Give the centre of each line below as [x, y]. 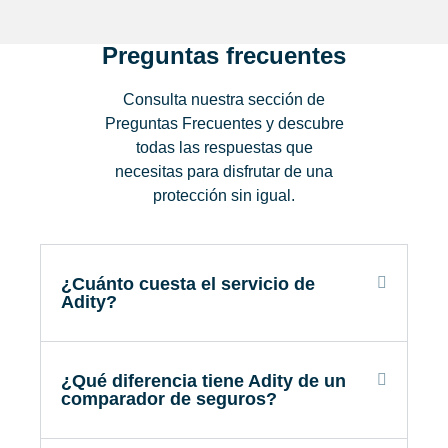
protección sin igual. [224, 195]
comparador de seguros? [169, 398]
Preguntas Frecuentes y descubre [224, 123]
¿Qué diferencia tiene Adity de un [203, 380]
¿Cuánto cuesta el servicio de [188, 283]
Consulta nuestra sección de [224, 99]
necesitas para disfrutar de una [224, 171]
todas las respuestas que [224, 147]
